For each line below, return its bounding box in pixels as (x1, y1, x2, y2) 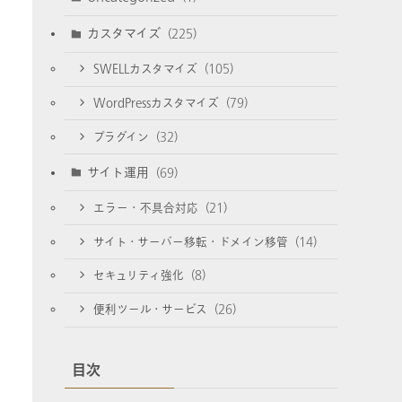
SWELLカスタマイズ (92, 63, 200, 75)
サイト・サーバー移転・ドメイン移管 (92, 235, 291, 248)
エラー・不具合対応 (92, 201, 201, 214)
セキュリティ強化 (92, 269, 187, 282)
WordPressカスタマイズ (92, 96, 222, 109)
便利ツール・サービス (92, 303, 210, 316)
